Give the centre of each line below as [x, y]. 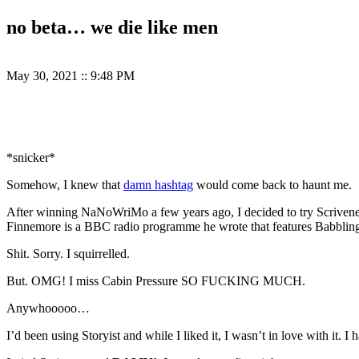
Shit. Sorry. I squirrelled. [68, 254]
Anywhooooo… [48, 309]
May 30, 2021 [44, 76]
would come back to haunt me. [272, 185]
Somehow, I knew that [65, 185]
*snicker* [31, 158]
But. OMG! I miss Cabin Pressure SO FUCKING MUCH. [156, 281]
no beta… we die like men [112, 28]
